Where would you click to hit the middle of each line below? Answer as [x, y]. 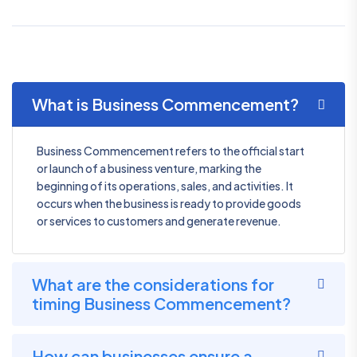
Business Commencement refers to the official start [171, 151]
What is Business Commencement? [165, 104]
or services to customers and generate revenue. [159, 221]
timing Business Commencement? [161, 303]
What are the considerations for [153, 284]
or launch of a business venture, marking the [149, 168]
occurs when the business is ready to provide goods [169, 203]
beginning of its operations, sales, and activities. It [165, 186]
